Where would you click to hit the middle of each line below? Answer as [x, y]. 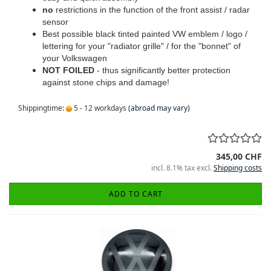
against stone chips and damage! [106, 82]
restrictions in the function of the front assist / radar [152, 10]
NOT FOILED [68, 70]
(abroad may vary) [159, 108]
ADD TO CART [135, 194]
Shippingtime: [42, 108]
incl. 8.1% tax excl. [182, 168]
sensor [55, 22]
